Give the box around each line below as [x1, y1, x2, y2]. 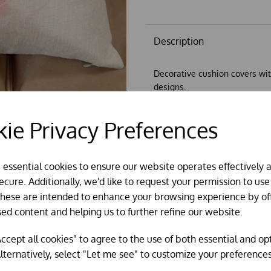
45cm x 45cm [154, 101, 205, 111]
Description [154, 35, 204, 47]
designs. [154, 82, 186, 92]
